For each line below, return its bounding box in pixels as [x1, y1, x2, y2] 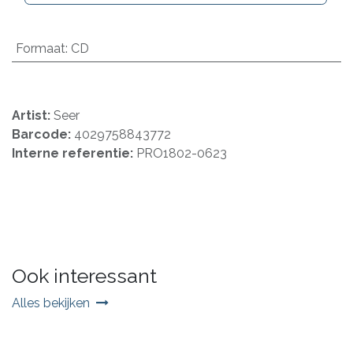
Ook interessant [12, 263, 157, 288]
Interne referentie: [12, 145, 136, 161]
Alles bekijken [12, 295, 90, 310]
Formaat [15, 40, 65, 56]
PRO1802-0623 [136, 145, 227, 161]
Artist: [12, 107, 54, 123]
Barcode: [12, 126, 74, 142]
